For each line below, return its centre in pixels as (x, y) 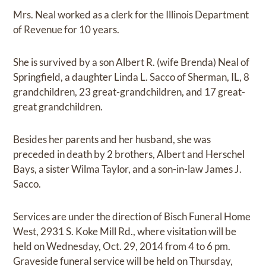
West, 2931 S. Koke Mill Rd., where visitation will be (125, 231)
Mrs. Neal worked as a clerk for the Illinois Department (131, 15)
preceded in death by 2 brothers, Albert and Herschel (129, 154)
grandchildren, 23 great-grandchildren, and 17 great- (129, 92)
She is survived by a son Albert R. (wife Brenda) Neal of (132, 62)
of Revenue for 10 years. (66, 29)
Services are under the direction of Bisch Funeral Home (132, 216)
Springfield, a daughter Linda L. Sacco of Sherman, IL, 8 (132, 77)
